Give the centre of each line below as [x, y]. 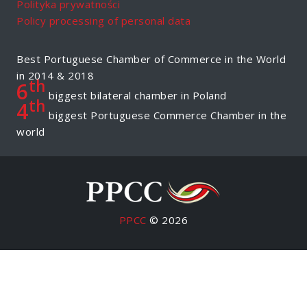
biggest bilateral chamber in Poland [136, 95]
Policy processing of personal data [103, 20]
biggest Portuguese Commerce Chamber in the [166, 115]
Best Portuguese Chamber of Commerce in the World [151, 59]
